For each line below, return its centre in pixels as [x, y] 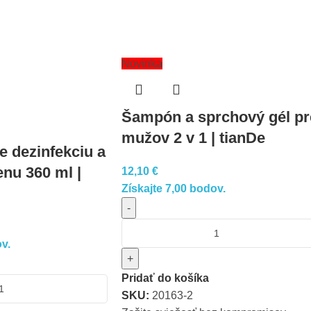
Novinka [142, 64]
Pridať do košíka [165, 278]
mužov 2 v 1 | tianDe [193, 138]
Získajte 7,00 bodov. [173, 188]
